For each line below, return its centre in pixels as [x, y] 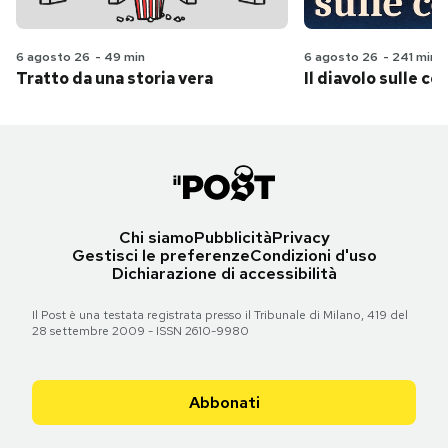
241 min [414, 56]
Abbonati [224, 402]
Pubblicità [232, 237]
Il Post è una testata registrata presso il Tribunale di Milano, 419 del [220, 314]
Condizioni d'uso [313, 255]
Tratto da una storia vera [114, 78]
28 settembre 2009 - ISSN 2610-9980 [140, 330]
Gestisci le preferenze [160, 255]
